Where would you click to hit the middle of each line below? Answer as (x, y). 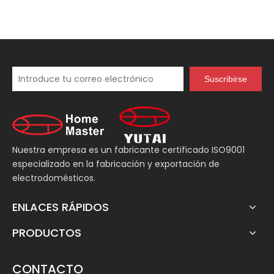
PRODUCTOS (47, 232)
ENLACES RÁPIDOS (61, 207)
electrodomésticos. (54, 178)
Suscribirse (226, 79)
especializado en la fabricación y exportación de (116, 164)
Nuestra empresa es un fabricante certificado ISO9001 (128, 150)
